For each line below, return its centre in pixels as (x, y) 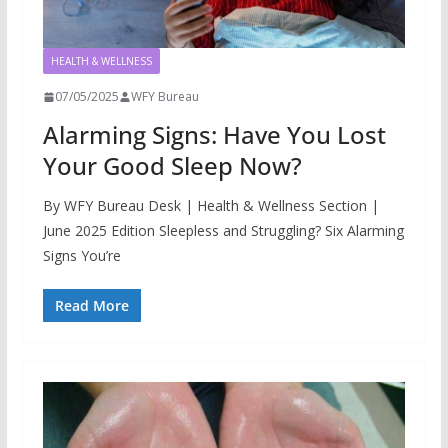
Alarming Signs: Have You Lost (214, 135)
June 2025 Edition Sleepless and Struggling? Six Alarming (223, 231)
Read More (91, 306)
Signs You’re (81, 256)
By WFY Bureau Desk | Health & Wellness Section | (210, 206)
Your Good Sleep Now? (172, 166)
